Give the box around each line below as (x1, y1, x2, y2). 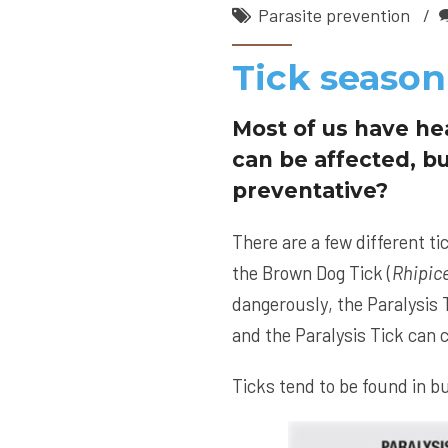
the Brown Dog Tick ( (232, 261, 392, 285)
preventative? (232, 178, 388, 204)
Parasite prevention (258, 4, 410, 27)
